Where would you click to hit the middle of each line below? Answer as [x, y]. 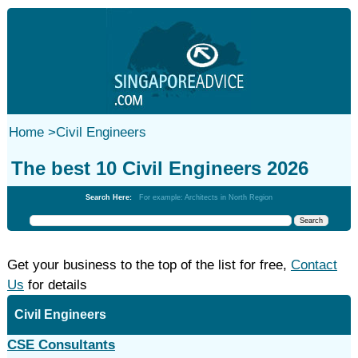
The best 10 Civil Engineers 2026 [159, 168]
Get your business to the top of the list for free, [149, 265]
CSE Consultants [61, 345]
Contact [314, 265]
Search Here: [112, 197]
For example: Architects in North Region [205, 197]
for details [55, 285]
